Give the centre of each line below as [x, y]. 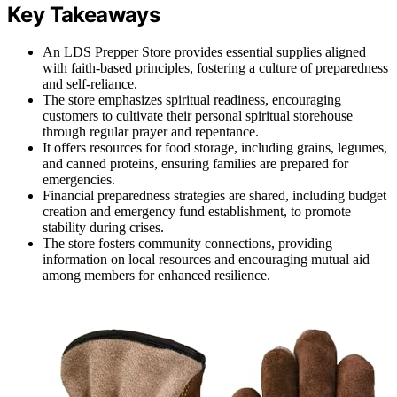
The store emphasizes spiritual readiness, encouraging [192, 100]
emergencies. [79, 180]
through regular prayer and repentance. [151, 132]
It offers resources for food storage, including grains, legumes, [215, 148]
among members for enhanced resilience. [156, 276]
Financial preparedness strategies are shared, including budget [214, 196]
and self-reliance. [90, 84]
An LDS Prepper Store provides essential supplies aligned [204, 52]
